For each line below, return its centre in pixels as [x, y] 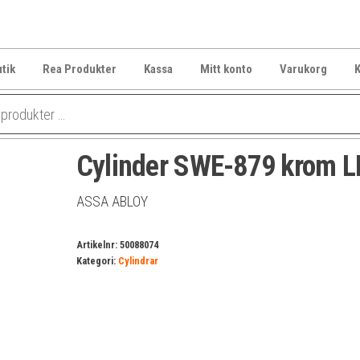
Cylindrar [138, 261]
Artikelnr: [98, 245]
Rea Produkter [79, 69]
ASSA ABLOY [112, 201]
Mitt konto [226, 69]
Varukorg [303, 69]
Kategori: [97, 261]
